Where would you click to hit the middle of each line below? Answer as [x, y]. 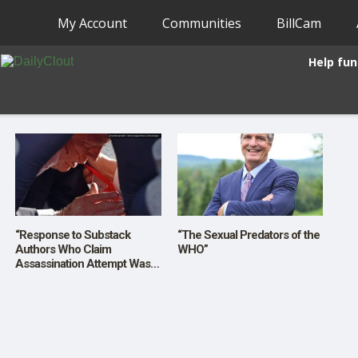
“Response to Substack [73, 235]
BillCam [299, 23]
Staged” [35, 278]
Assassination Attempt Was [83, 263]
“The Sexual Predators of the [248, 235]
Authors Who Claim [63, 249]
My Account [93, 23]
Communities [202, 23]
